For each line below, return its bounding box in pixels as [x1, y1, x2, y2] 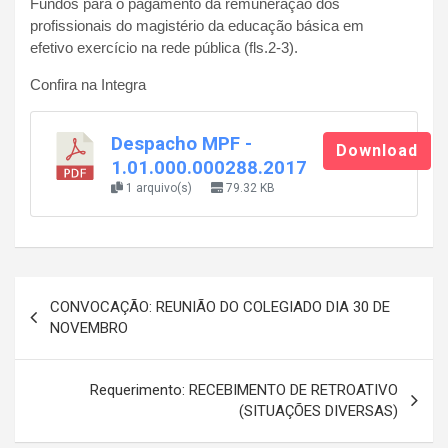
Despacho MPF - [111, 133, 252, 155]
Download [336, 141, 418, 160]
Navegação [14, 277, 141, 306]
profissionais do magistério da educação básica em [30, 17, 364, 34]
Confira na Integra [30, 76, 146, 93]
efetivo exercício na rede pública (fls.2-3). [30, 39, 298, 56]
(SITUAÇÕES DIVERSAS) [239, 402, 398, 420]
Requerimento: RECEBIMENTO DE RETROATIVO [90, 381, 398, 399]
